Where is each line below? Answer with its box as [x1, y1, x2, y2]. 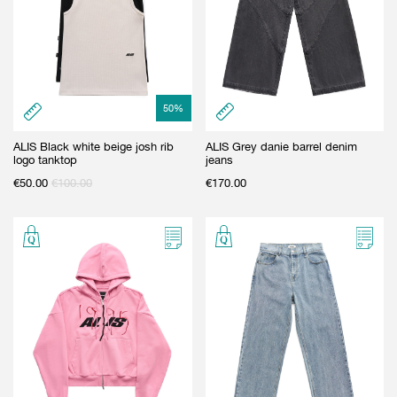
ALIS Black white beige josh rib [13, 139, 174, 153]
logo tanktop [13, 152, 77, 167]
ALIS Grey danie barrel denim [205, 139, 357, 153]
